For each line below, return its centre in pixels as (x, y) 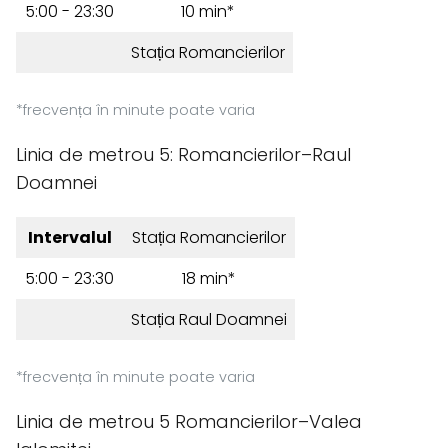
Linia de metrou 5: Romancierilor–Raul (183, 154)
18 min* (209, 278)
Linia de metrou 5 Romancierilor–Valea (189, 421)
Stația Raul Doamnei (209, 319)
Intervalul (69, 237)
